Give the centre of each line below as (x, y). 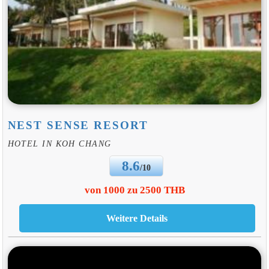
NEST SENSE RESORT (78, 125)
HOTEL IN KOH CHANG (59, 144)
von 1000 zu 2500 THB (134, 190)
